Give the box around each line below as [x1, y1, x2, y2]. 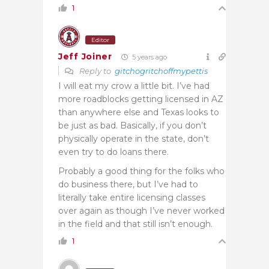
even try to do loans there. [58, 146, 169, 157]
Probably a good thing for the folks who [58, 165, 225, 177]
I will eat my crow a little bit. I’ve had [58, 80, 210, 91]
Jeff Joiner [58, 51, 112, 62]
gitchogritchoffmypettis [115, 65, 208, 76]
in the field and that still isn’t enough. [58, 218, 213, 229]
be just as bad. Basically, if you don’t [58, 119, 207, 131]
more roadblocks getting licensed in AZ [58, 93, 223, 104]
